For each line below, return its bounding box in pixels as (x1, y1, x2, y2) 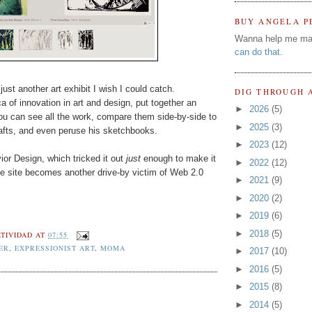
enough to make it (140, 153, 216, 164)
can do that (234, 47, 280, 58)
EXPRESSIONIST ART (14, 242, 95, 253)
